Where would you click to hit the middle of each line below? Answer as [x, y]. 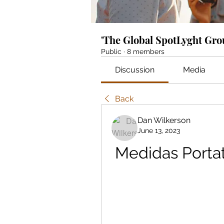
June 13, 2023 [159, 131]
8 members [146, 52]
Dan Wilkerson [164, 120]
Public [111, 52]
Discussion [135, 70]
